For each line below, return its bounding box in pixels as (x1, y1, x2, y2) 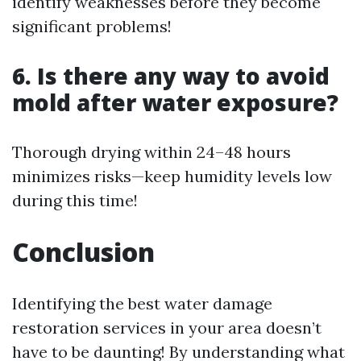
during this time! (12, 189, 138, 210)
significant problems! (12, 15, 172, 36)
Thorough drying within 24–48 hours (12, 141, 291, 162)
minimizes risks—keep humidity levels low (12, 165, 332, 186)
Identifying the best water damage (12, 293, 272, 313)
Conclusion (12, 234, 155, 269)
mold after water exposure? (12, 86, 338, 118)
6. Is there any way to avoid (12, 60, 330, 91)
